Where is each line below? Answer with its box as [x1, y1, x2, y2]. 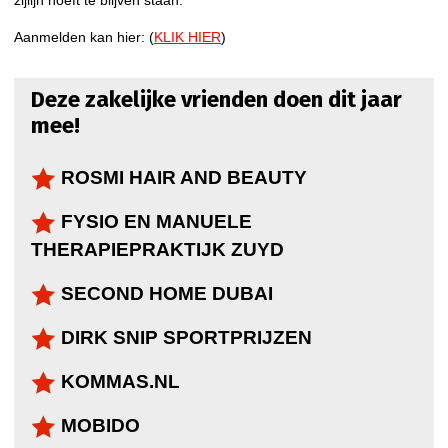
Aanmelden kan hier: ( [14, 28, 154, 45]
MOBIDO [56, 414, 140, 436]
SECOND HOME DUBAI [56, 282, 273, 304]
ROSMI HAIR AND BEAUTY [56, 166, 307, 188]
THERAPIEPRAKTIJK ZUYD [31, 238, 284, 260]
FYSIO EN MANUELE [56, 210, 252, 232]
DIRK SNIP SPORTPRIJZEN [56, 326, 312, 348]
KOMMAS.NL [56, 370, 180, 392]
